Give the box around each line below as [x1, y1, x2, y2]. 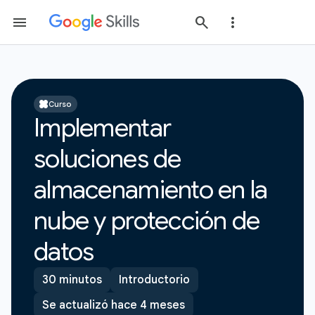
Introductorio [119, 273, 190, 287]
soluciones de [34, 143, 181, 174]
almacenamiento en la [34, 174, 268, 205]
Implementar [34, 112, 172, 143]
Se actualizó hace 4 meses [42, 298, 185, 312]
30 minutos [42, 273, 102, 287]
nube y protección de [34, 205, 260, 236]
